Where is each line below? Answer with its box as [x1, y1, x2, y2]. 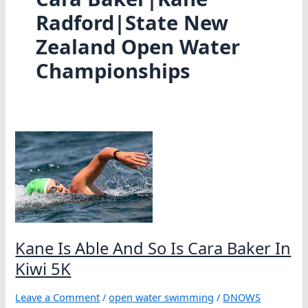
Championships [35, 57, 190, 85]
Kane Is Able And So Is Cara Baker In [15, 236, 291, 259]
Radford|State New [35, 9, 228, 37]
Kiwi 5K [15, 257, 71, 280]
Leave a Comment [15, 290, 100, 305]
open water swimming [109, 290, 214, 305]
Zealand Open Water [35, 33, 240, 61]
